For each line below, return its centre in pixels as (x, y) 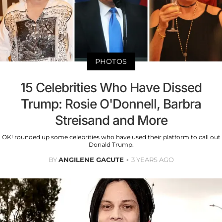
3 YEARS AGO (152, 159)
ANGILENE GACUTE (91, 159)
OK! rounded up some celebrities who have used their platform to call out (111, 137)
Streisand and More (111, 120)
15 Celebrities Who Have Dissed (111, 87)
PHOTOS (111, 61)
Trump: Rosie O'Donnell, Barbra (111, 104)
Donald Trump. (111, 144)
